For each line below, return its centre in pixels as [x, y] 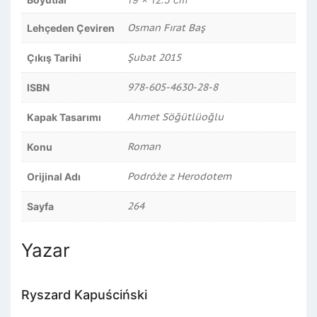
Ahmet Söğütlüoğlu [175, 117]
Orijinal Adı [54, 177]
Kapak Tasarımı [64, 117]
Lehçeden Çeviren [71, 28]
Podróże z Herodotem [179, 176]
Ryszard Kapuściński [84, 294]
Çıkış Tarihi [54, 58]
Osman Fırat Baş [166, 28]
